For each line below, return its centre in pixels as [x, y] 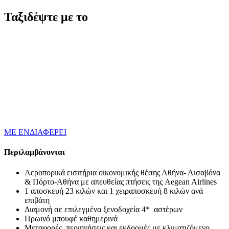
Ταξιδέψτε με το [46, 17]
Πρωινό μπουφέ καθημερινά [71, 218]
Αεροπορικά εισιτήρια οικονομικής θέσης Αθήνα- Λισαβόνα [122, 172]
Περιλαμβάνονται [35, 152]
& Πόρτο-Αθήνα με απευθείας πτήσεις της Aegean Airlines [121, 181]
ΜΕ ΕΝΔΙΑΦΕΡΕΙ [35, 132]
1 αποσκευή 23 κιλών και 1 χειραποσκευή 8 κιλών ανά [114, 191]
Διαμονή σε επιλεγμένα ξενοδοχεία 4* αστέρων [104, 209]
